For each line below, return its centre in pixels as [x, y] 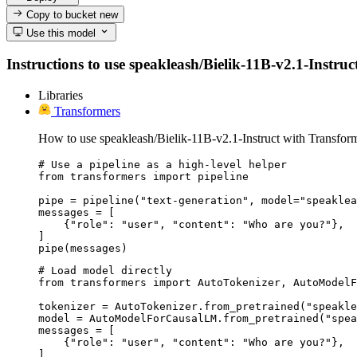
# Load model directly [105, 270]
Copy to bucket [62, 15]
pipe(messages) [83, 248]
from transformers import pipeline [143, 176]
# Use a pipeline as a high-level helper [163, 164]
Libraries [61, 95]
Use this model [60, 33]
